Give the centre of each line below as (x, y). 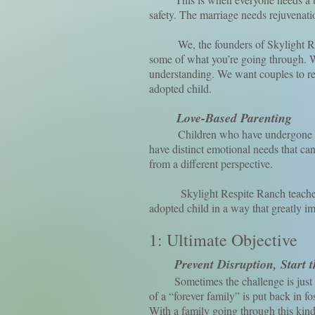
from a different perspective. (211, 163)
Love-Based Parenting (220, 118)
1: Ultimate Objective (223, 240)
